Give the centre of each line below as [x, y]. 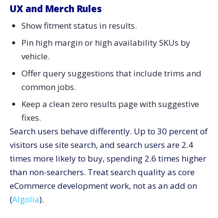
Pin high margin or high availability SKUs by [106, 43]
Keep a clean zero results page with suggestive [110, 104]
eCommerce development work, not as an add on [103, 185]
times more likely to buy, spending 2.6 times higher [108, 158]
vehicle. [35, 56]
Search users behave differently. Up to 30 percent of [109, 131]
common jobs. [48, 87]
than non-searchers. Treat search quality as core [102, 172]
